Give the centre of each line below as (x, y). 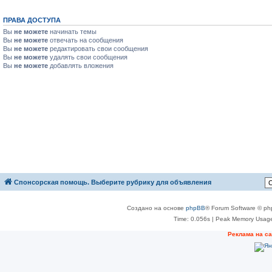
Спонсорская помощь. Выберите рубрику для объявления (113, 182)
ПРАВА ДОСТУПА (32, 20)
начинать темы (72, 32)
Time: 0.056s (192, 219)
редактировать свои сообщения (98, 49)
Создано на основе (156, 208)
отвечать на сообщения (86, 40)
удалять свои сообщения (88, 57)
